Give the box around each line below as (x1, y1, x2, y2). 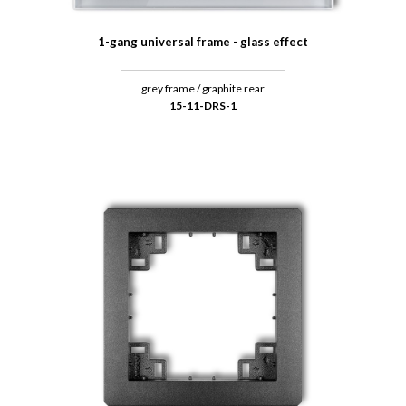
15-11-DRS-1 (169, 99, 237, 113)
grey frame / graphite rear (141, 82, 265, 96)
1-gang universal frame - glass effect (98, 34, 308, 50)
